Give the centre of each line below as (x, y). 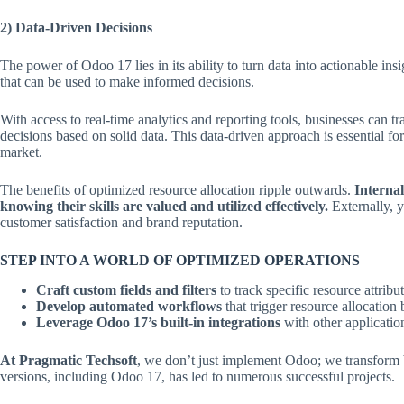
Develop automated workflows (129, 306)
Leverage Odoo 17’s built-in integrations (158, 322)
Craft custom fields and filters (126, 289)
